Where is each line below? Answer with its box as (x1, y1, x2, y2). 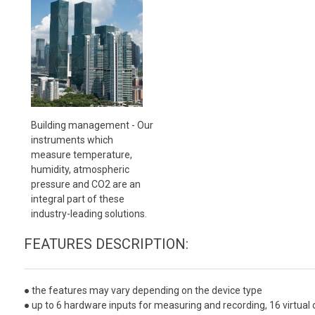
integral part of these (30, 193, 124, 205)
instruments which (30, 134, 113, 146)
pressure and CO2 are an (30, 178, 141, 190)
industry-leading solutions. (30, 207, 147, 219)
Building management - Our (30, 119, 153, 131)
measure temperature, (30, 148, 132, 160)
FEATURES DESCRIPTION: (23, 235, 188, 252)
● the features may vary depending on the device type (23, 284, 262, 296)
